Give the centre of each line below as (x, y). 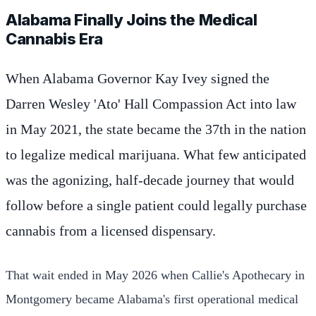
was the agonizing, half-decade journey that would (150, 180)
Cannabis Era (54, 38)
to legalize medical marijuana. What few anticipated (156, 154)
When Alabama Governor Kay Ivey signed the (138, 78)
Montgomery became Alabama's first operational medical (152, 299)
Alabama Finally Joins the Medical (132, 19)
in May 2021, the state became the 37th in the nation (156, 129)
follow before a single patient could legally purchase (156, 205)
